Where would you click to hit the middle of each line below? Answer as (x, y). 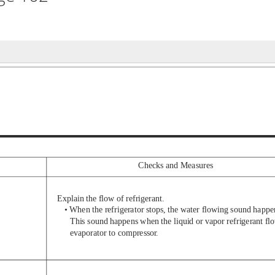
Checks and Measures (176, 165)
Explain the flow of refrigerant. (111, 198)
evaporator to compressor (114, 233)
